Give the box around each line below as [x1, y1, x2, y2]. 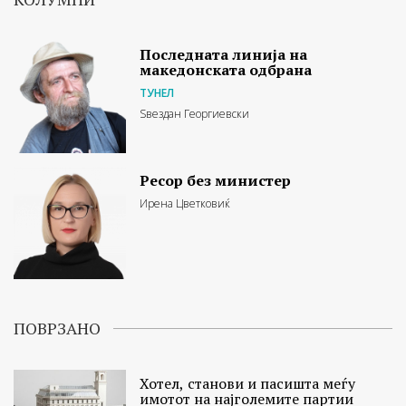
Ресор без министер [140, 169, 292, 190]
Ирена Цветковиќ [140, 195, 231, 211]
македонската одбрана [140, 59, 313, 80]
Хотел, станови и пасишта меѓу [140, 373, 356, 394]
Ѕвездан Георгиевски [140, 105, 250, 121]
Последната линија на [140, 43, 308, 64]
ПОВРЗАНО [14, 317, 101, 340]
